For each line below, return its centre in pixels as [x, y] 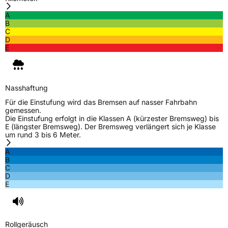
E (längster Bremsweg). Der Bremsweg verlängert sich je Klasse [110, 126]
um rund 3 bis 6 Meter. [43, 134]
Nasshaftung [26, 88]
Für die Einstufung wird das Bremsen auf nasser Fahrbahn [101, 102]
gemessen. [23, 110]
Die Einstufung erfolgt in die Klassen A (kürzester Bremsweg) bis [112, 118]
